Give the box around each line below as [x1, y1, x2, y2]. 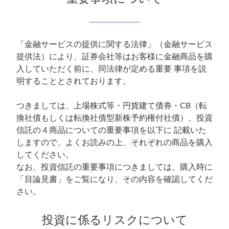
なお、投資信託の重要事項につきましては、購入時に [16, 163, 213, 171]
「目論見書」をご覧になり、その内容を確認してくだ [16, 175, 213, 184]
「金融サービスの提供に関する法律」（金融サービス [16, 40, 213, 49]
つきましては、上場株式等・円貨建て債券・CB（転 [16, 102, 207, 110]
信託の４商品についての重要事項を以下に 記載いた [16, 126, 207, 134]
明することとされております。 [16, 77, 131, 85]
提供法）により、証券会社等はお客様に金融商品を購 [16, 53, 213, 61]
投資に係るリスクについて [41, 214, 188, 226]
